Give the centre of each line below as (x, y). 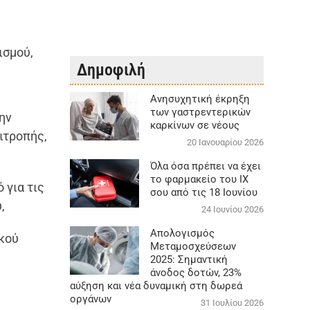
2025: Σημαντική (189, 259)
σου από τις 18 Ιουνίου (203, 192)
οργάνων (90, 299)
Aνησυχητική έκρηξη (200, 99)
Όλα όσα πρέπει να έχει (205, 166)
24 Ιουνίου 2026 (232, 209)
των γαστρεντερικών (200, 112)
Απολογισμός (182, 233)
